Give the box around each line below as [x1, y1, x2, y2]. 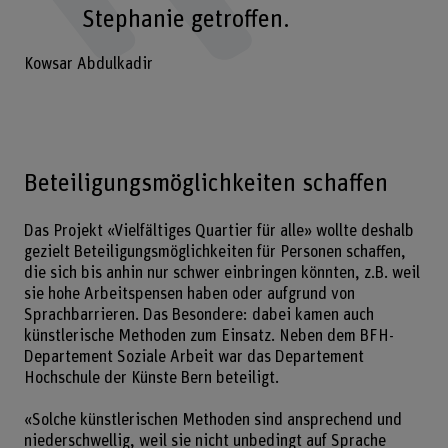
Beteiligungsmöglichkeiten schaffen [23, 171, 388, 197]
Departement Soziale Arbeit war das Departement [23, 348, 364, 365]
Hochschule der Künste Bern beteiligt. [23, 369, 283, 386]
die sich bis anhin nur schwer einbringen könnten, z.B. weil [23, 264, 420, 281]
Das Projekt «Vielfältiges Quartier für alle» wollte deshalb [23, 222, 414, 239]
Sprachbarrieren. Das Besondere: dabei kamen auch [23, 306, 374, 323]
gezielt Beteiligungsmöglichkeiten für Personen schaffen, [23, 243, 406, 260]
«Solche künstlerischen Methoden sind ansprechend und [23, 412, 402, 429]
